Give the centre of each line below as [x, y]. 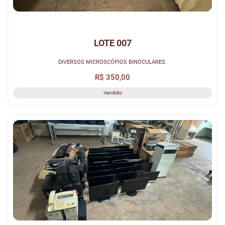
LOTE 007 [113, 43]
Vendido [113, 93]
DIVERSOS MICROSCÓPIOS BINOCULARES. [113, 62]
